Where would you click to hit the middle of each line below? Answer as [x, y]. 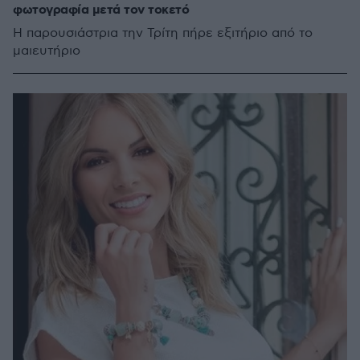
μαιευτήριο [47, 51]
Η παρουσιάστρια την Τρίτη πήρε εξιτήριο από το [163, 33]
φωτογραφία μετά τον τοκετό [101, 10]
